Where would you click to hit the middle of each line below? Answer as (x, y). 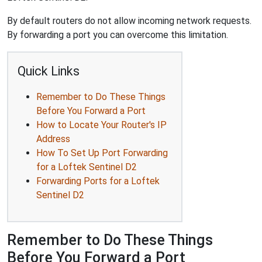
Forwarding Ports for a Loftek (98, 181)
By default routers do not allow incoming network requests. (129, 21)
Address (53, 139)
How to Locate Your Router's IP (101, 125)
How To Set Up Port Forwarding (102, 153)
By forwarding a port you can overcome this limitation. (118, 35)
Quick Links (49, 71)
